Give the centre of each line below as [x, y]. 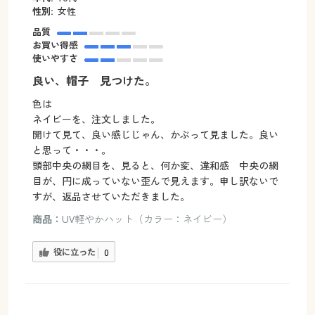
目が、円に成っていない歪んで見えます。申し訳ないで [155, 181]
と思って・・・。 [71, 150]
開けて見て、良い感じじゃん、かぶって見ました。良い [155, 135]
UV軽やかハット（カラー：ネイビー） [147, 219]
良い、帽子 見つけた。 [94, 81]
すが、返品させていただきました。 [111, 197]
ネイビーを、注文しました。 [101, 120]
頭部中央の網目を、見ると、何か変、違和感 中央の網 [155, 166]
